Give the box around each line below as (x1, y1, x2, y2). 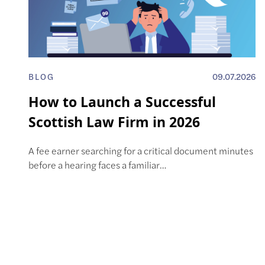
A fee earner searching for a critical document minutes (28, 144, 253, 158)
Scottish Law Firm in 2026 (28, 112, 200, 132)
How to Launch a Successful (28, 92, 216, 112)
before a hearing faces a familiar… (28, 158, 166, 172)
